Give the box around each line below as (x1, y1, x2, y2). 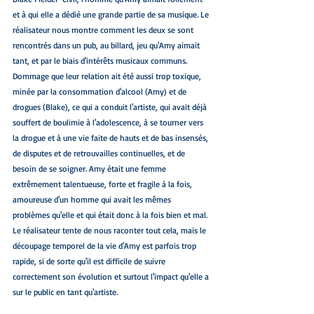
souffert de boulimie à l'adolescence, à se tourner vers (13, 117, 205, 128)
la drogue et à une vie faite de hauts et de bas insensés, (13, 132, 210, 144)
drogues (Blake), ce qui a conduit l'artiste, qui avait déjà (13, 102, 209, 113)
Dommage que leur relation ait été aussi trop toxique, (13, 71, 203, 82)
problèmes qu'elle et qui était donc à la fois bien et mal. (13, 210, 207, 221)
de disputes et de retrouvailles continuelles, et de (13, 148, 187, 159)
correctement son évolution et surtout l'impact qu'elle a (13, 271, 211, 282)
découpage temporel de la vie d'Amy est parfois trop (13, 240, 198, 252)
